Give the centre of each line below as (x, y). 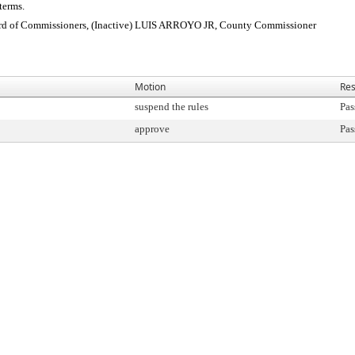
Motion (150, 87)
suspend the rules (172, 107)
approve (152, 129)
